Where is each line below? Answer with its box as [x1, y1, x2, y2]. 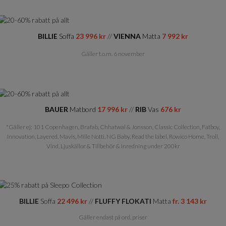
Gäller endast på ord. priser [79, 213, 147, 221]
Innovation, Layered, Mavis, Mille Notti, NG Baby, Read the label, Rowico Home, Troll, [7, 133, 219, 141]
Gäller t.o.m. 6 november [81, 50, 145, 58]
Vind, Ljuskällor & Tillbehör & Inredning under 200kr [46, 142, 180, 150]
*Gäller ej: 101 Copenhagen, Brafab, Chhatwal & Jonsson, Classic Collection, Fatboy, [6, 123, 220, 131]
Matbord [70, 105, 97, 114]
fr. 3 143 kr [173, 196, 207, 205]
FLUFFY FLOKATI [95, 196, 153, 205]
